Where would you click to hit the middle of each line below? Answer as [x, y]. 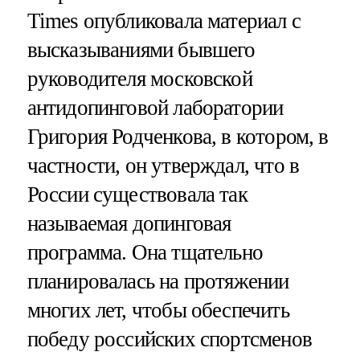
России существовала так [137, 194]
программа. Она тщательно [145, 252]
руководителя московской [139, 78]
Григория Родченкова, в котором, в [178, 136]
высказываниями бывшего [141, 49]
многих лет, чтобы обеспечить [158, 310]
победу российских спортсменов [169, 339]
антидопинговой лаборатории [155, 107]
